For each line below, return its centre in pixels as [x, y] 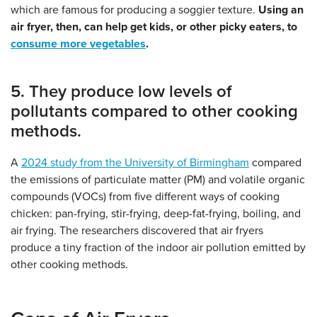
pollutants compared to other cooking [154, 112]
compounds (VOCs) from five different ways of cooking [145, 197]
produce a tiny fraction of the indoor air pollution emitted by [158, 248]
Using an [281, 10]
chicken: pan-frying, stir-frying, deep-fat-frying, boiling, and [156, 214]
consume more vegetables [78, 44]
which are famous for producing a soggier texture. [134, 10]
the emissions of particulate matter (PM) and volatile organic [158, 180]
